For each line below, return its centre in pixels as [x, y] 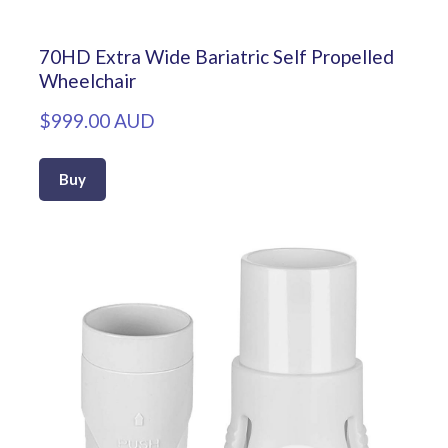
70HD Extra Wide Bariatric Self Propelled [216, 56]
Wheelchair [87, 80]
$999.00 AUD [97, 120]
